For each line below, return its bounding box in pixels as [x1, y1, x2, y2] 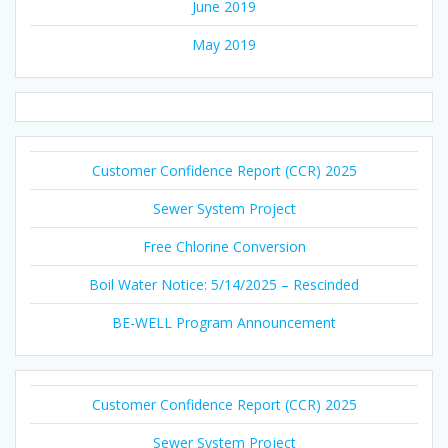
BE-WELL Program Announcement [112, 312, 336, 332]
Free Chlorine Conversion [142, 236, 306, 256]
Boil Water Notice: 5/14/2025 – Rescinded [89, 274, 359, 294]
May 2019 [192, 34, 256, 54]
